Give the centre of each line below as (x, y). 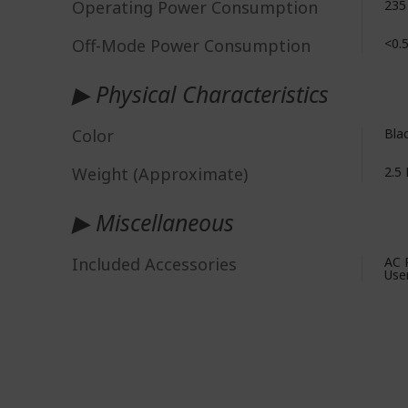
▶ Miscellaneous (153, 222)
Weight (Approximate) (160, 174)
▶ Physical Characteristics (200, 94)
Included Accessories (154, 264)
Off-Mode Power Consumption (191, 46)
